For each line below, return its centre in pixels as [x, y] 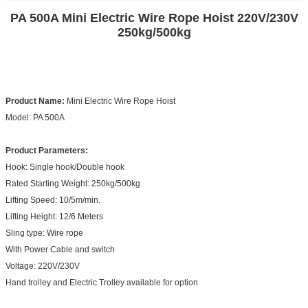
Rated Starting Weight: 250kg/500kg [73, 183]
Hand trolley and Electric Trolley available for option [102, 282]
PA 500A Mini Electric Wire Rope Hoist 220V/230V [154, 18]
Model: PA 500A [36, 117]
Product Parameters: [47, 150]
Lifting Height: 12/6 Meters [54, 216]
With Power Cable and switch [60, 249]
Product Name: [35, 101]
